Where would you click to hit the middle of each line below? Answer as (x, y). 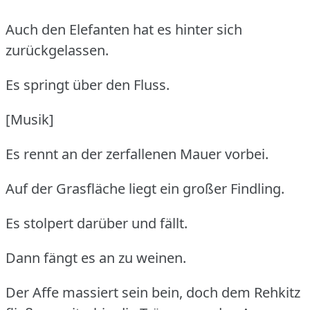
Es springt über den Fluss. (88, 84)
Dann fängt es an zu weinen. (96, 257)
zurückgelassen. (57, 50)
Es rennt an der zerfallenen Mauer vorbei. (137, 154)
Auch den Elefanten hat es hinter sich (124, 29)
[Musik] (30, 119)
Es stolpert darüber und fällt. (97, 223)
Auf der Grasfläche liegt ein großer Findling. (145, 188)
